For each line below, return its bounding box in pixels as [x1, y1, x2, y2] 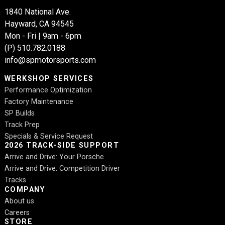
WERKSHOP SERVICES [4, 74, 94, 83]
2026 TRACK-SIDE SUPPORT [4, 141, 120, 150]
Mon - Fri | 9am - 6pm [4, 31, 81, 41]
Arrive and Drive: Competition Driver [4, 164, 120, 173]
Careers [4, 208, 30, 217]
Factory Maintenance [4, 97, 73, 106]
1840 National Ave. [4, 7, 71, 17]
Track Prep [4, 120, 40, 129]
